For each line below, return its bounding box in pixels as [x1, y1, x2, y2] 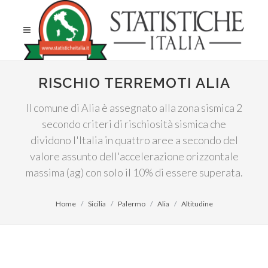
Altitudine [181, 199, 213, 208]
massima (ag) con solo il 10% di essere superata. [25, 166, 243, 179]
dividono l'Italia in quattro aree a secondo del [30, 133, 238, 147]
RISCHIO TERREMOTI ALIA [38, 74, 230, 92]
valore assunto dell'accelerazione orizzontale [29, 150, 239, 163]
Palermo [117, 199, 145, 208]
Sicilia [87, 199, 106, 208]
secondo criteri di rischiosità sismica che [42, 117, 226, 130]
